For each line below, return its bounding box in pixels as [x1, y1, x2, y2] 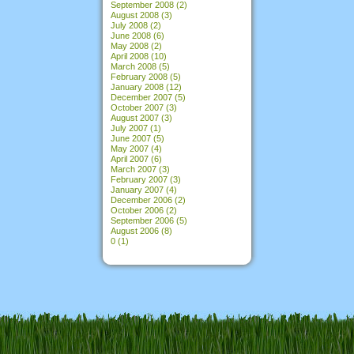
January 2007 [111, 184, 164, 194]
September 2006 [111, 215, 174, 225]
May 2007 [111, 143, 149, 153]
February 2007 [111, 174, 168, 184]
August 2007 [111, 112, 159, 122]
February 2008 [111, 71, 168, 81]
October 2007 [111, 102, 164, 112]
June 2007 [111, 133, 151, 143]
